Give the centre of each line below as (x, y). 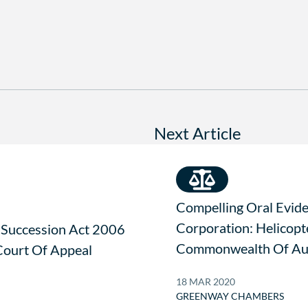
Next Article (198, 134)
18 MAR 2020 (206, 282)
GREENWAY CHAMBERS (230, 296)
